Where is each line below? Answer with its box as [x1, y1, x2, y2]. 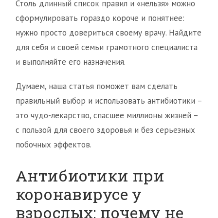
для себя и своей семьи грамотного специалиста [16, 42, 198, 53]
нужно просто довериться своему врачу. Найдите [16, 27, 201, 38]
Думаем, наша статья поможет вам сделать [16, 81, 178, 92]
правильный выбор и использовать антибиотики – [16, 95, 202, 107]
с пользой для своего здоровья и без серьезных [16, 125, 195, 136]
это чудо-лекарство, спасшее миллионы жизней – [16, 110, 198, 121]
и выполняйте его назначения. [16, 56, 126, 68]
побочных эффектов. [16, 139, 91, 150]
